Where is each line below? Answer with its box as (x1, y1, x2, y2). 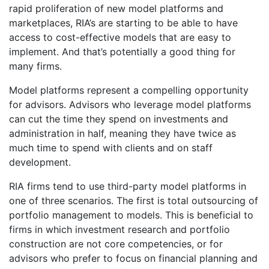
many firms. (9, 60, 62, 72)
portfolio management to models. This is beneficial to (9, 209, 253, 221)
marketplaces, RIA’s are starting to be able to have (9, 17, 238, 29)
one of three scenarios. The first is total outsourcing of (9, 195, 258, 207)
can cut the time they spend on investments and (9, 113, 228, 125)
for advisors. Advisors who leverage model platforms (9, 98, 251, 110)
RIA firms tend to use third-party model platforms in (9, 180, 246, 192)
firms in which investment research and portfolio (9, 223, 230, 235)
